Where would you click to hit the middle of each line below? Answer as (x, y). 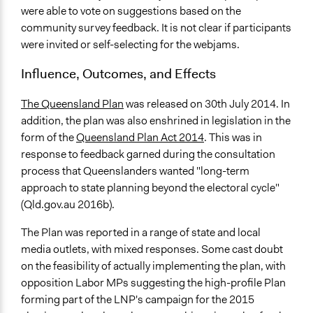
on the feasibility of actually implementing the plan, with (153, 266)
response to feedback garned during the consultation (148, 154)
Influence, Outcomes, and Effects (118, 74)
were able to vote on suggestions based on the (131, 11)
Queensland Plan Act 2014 (140, 138)
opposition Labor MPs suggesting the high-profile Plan (153, 283)
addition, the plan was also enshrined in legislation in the (156, 121)
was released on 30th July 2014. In (207, 104)
